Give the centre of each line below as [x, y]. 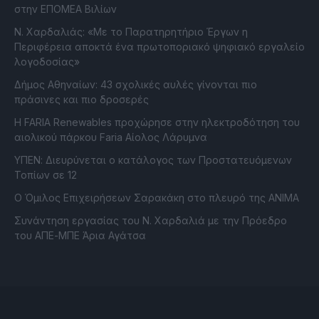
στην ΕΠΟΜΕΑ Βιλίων [66, 9]
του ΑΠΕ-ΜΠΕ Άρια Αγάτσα [80, 236]
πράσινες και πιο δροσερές [82, 100]
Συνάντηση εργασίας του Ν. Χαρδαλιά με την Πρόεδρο [151, 221]
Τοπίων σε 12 [46, 175]
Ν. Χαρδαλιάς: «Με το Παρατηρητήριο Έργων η [131, 32]
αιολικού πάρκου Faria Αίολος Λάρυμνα [111, 137]
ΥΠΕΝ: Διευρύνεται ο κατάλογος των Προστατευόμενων [153, 160]
